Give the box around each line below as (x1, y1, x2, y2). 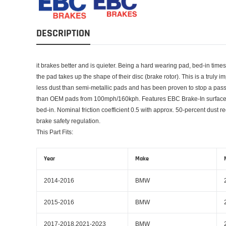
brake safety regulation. (36, 117, 100, 125)
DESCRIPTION (36, 26, 90, 40)
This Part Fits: (36, 128, 73, 136)
